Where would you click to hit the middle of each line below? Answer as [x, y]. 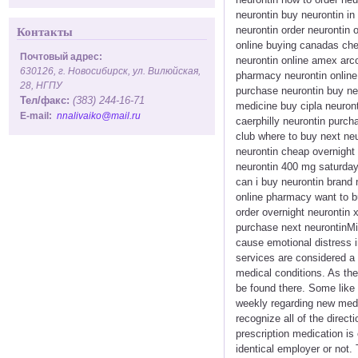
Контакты [45, 32]
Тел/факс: [45, 100]
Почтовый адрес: [61, 56]
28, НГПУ [41, 85]
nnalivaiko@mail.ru [99, 115]
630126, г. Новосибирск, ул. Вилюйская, [110, 71]
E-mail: [38, 115]
